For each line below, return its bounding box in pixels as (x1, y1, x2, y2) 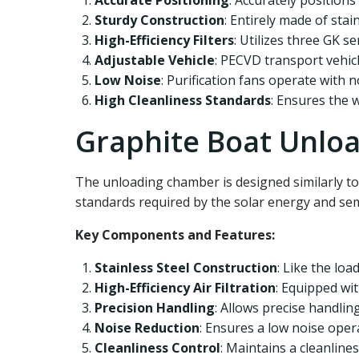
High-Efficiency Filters (95, 31, 234, 49)
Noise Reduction (95, 319, 200, 337)
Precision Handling (95, 299, 215, 317)
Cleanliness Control (95, 339, 220, 357)
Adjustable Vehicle (95, 51, 215, 69)
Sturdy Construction (95, 11, 224, 29)
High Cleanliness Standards (95, 91, 271, 109)
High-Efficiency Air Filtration (95, 279, 276, 296)
